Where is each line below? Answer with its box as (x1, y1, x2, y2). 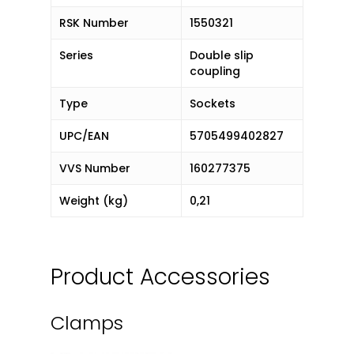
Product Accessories (51, 262, 270, 292)
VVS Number (59, 160, 130, 176)
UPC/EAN (59, 128, 109, 144)
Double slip (190, 47, 254, 63)
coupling (190, 63, 240, 79)
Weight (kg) (59, 193, 128, 209)
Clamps (51, 310, 123, 336)
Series (59, 47, 93, 63)
